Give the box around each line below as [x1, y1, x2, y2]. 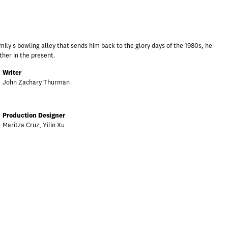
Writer [3, 69, 21, 76]
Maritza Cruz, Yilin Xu [3, 122, 65, 129]
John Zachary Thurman [3, 79, 70, 86]
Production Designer [3, 112, 65, 119]
